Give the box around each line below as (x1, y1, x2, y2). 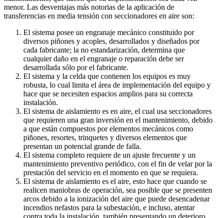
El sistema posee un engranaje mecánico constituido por (23, 28, 194, 36)
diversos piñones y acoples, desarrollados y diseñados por (23, 36, 200, 45)
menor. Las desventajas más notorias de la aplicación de (4, 2, 174, 11)
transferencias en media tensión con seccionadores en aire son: (4, 11, 194, 20)
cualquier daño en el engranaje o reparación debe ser (23, 54, 184, 63)
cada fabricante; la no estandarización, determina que (23, 45, 185, 54)
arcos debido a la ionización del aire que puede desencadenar (23, 194, 210, 203)
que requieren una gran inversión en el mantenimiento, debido (23, 115, 213, 124)
